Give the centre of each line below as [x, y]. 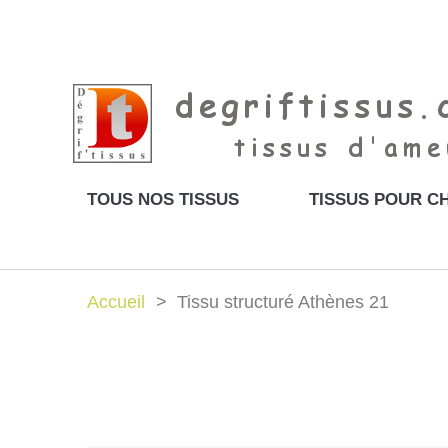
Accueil [116, 302]
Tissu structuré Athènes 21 [283, 302]
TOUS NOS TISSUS [163, 199]
